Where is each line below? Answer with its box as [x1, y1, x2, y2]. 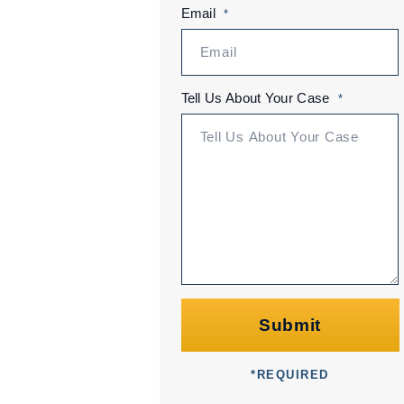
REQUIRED [256, 368, 330, 381]
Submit [259, 316, 321, 335]
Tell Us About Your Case [180, 90, 330, 106]
